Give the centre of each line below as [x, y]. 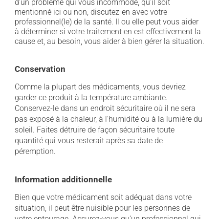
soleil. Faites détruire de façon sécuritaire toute [95, 130]
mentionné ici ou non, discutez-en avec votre [91, 12]
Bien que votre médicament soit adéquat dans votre [103, 197]
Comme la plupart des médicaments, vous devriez [100, 87]
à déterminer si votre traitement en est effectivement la [108, 32]
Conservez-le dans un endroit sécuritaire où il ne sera [105, 108]
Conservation [40, 69]
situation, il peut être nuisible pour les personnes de [102, 208]
